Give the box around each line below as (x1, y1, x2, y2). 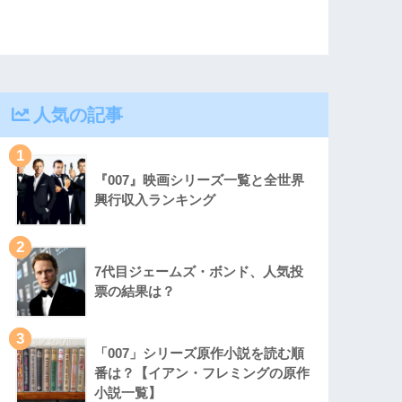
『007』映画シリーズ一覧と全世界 (94, 171, 305, 188)
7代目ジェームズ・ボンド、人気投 (94, 263, 304, 279)
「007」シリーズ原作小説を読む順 (94, 345, 305, 361)
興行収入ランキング (94, 191, 216, 207)
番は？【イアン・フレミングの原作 (94, 364, 310, 380)
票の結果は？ (94, 283, 176, 299)
